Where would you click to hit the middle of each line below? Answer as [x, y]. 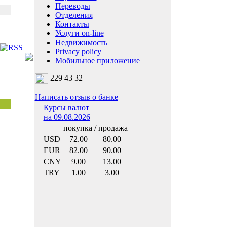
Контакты [72, 24]
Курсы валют [66, 108]
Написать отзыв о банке [76, 97]
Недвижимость [81, 42]
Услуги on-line [79, 33]
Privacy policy [78, 51]
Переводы [72, 6]
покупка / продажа [95, 128]
